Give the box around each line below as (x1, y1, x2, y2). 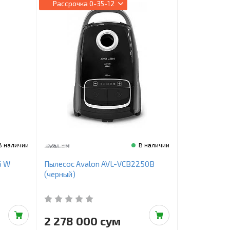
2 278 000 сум (44, 214, 121, 228)
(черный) (44, 169, 75, 179)
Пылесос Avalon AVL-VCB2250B (44, 159, 155, 169)
